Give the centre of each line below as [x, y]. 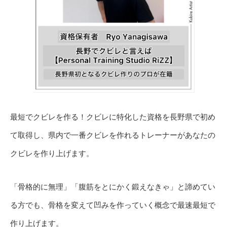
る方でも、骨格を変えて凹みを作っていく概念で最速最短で [113, 205]
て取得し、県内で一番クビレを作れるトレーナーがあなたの [113, 135]
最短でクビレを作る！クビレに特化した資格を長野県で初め [113, 117]
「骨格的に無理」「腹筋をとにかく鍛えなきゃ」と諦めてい [113, 187]
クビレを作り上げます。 [52, 154]
